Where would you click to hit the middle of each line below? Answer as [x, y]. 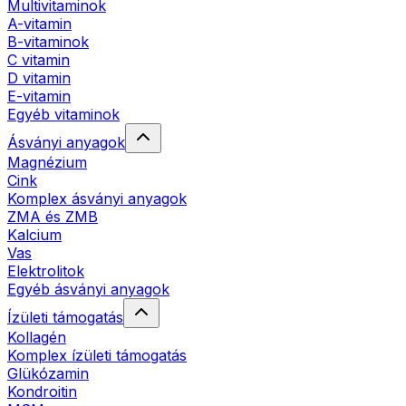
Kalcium [34, 234]
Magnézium [47, 162]
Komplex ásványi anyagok [97, 198]
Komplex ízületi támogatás [97, 355]
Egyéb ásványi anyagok [88, 289]
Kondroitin [42, 391]
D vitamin [39, 77]
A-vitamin [39, 23]
